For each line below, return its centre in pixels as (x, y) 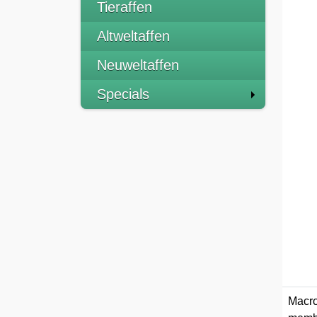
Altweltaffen (133, 36)
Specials (123, 94)
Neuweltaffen (138, 65)
